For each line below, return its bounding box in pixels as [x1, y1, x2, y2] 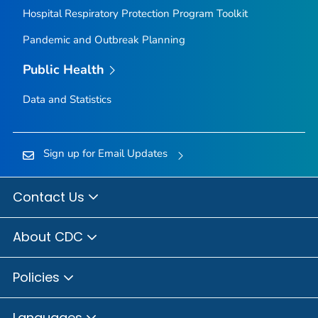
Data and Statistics [22, 92, 111, 107]
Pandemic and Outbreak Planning [22, 32, 185, 47]
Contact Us [13, 187, 88, 206]
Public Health [22, 60, 105, 78]
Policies [13, 268, 63, 286]
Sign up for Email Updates [43, 146, 168, 161]
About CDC [13, 228, 87, 246]
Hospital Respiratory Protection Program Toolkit [22, 6, 248, 21]
